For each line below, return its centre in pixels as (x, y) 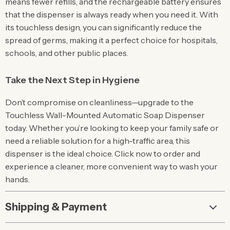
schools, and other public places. (67, 53)
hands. (17, 179)
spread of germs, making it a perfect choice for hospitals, (111, 40)
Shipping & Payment (56, 207)
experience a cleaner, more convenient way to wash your (111, 166)
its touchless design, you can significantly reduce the (103, 27)
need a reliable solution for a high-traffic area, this (98, 141)
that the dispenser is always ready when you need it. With (112, 14)
